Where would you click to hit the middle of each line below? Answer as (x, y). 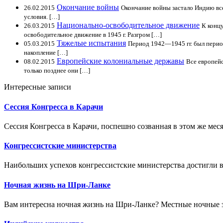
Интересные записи (38, 87)
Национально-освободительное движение (128, 25)
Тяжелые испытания (91, 43)
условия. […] (42, 17)
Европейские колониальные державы (120, 61)
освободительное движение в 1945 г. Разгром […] (93, 35)
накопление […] (46, 53)
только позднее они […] (57, 71)
